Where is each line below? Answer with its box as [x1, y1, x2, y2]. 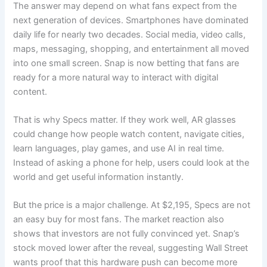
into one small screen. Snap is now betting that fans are [13, 57, 240, 69]
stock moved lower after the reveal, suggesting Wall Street [13, 243, 249, 254]
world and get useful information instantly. [13, 171, 184, 182]
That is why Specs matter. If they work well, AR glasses [13, 114, 237, 125]
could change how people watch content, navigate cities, [13, 128, 245, 139]
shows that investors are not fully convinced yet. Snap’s [13, 228, 240, 240]
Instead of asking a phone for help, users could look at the [13, 157, 250, 168]
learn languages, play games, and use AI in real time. [13, 142, 225, 154]
